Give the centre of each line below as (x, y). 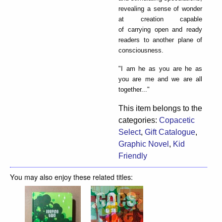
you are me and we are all (160, 79)
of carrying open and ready (160, 29)
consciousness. (141, 50)
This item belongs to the (160, 108)
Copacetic (177, 120)
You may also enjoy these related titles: (71, 176)
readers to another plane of (160, 40)
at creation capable (160, 19)
